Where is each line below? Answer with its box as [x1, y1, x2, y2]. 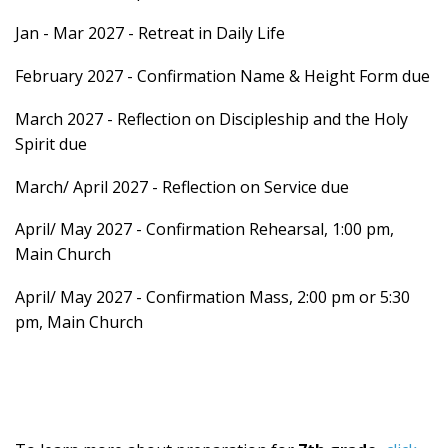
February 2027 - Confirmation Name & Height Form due [15, 65, 430, 88]
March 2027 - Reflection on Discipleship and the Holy [15, 107, 408, 130]
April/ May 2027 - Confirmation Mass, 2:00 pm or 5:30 [15, 286, 410, 309]
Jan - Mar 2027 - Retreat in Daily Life [15, 22, 285, 45]
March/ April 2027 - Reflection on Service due [15, 175, 349, 198]
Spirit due [15, 132, 87, 155]
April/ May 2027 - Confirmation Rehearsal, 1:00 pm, [15, 218, 394, 241]
